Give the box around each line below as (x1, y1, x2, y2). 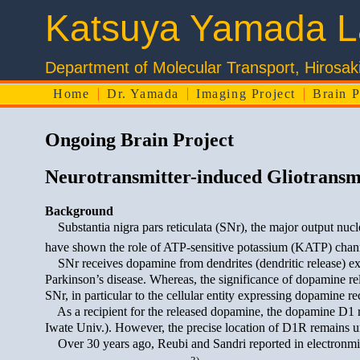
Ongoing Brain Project (45, 129, 234, 150)
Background (45, 204, 113, 218)
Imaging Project (196, 87, 296, 100)
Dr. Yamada (107, 87, 179, 100)
